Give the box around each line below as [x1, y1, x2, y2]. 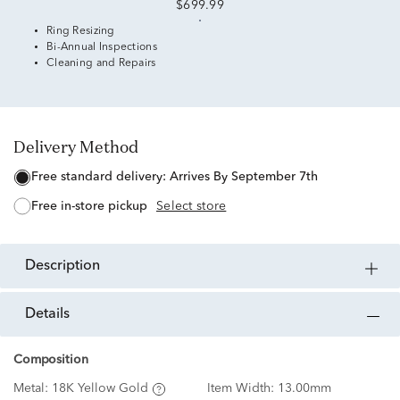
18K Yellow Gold [52, 382, 148, 396]
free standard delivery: [38, 171, 170, 184]
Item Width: [206, 382, 278, 396]
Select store [156, 200, 227, 213]
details [36, 307, 70, 322]
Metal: [13, 382, 52, 396]
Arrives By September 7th [170, 171, 318, 184]
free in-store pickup [38, 200, 147, 213]
